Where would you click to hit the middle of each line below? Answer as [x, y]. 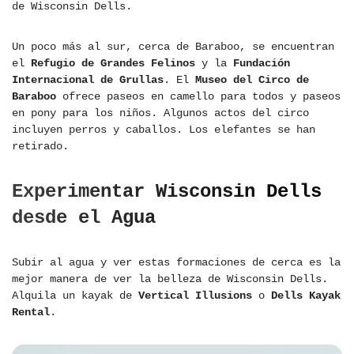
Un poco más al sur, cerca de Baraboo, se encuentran [173, 47]
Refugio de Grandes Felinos [113, 64]
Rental [31, 313]
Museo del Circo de [252, 80]
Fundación [262, 64]
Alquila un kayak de [75, 296]
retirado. [40, 147]
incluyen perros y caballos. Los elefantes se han [164, 130]
